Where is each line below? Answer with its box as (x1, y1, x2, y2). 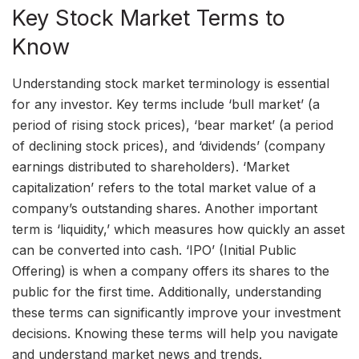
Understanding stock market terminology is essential (12, 75, 329, 91)
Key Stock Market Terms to (12, 5, 285, 32)
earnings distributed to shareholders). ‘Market (12, 158, 289, 175)
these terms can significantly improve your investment (12, 304, 341, 321)
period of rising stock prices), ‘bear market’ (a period (12, 116, 333, 133)
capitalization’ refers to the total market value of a (12, 179, 316, 196)
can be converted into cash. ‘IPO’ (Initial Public (12, 241, 296, 258)
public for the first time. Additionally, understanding (12, 283, 321, 300)
